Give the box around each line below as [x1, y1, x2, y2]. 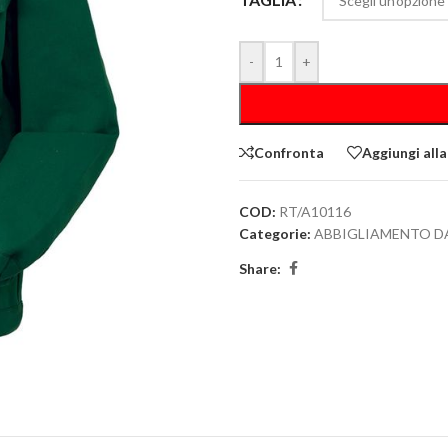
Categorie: [239, 225, 311, 242]
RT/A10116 [279, 203, 351, 220]
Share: [239, 259, 281, 277]
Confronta [254, 143, 324, 161]
